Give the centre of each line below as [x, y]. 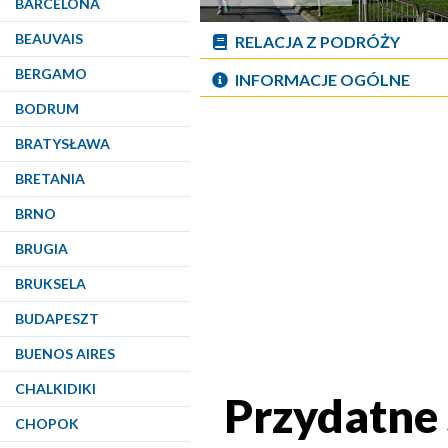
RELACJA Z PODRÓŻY [317, 41]
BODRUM [47, 108]
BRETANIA [50, 178]
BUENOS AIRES [65, 353]
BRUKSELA [50, 283]
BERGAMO [51, 73]
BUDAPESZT [57, 318]
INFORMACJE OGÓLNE [322, 79]
